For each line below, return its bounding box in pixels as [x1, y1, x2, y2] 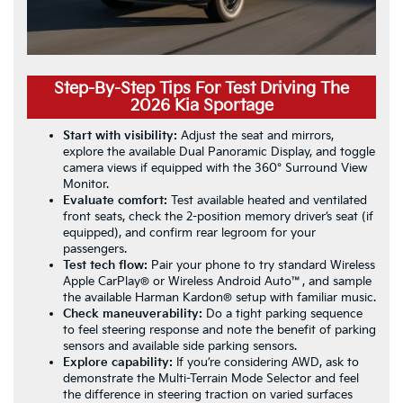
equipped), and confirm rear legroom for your [63, 225, 316, 240]
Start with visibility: [63, 128, 177, 143]
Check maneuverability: [63, 306, 202, 321]
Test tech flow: [63, 257, 148, 273]
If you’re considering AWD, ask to [173, 354, 359, 370]
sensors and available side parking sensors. [63, 338, 297, 354]
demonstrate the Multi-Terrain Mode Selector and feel [63, 371, 359, 386]
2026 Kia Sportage [130, 95, 273, 115]
